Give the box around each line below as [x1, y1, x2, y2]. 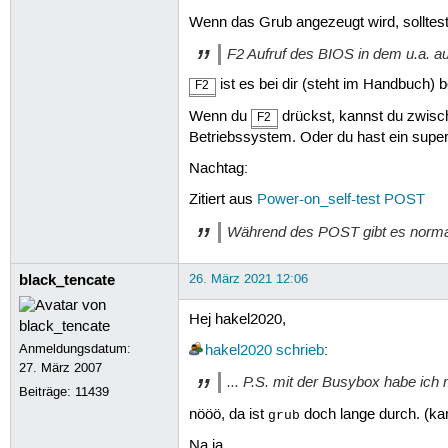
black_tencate [19, 269, 116, 290]
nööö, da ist [188, 405, 268, 424]
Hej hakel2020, [188, 310, 286, 329]
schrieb [275, 342, 324, 361]
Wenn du [188, 107, 251, 126]
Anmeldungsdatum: [19, 340, 132, 357]
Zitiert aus [188, 191, 257, 210]
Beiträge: [19, 383, 76, 400]
